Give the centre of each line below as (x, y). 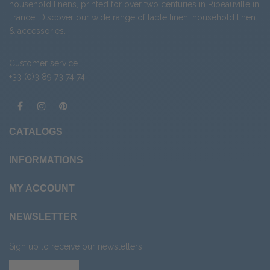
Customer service (43, 64)
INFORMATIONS (46, 160)
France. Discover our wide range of (78, 18)
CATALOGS (36, 132)
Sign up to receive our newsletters (76, 247)
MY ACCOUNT (42, 189)
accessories (41, 31)
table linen (168, 18)
